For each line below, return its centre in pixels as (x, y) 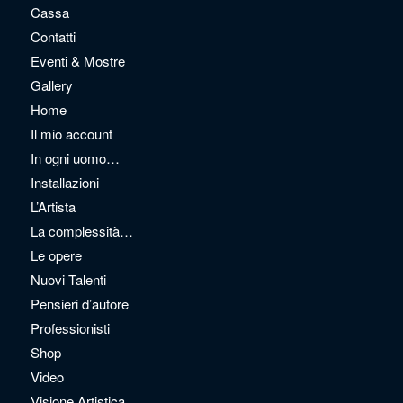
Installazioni (64, 182)
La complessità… (81, 230)
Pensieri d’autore (79, 303)
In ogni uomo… (75, 157)
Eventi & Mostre (77, 60)
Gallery (51, 85)
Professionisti (70, 327)
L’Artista (53, 206)
